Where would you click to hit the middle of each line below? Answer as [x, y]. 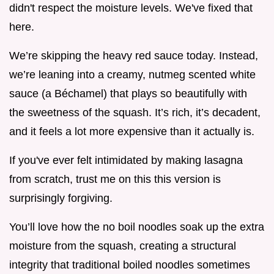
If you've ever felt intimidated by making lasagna [126, 160]
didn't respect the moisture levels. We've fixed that [131, 8]
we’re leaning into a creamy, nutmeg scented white [132, 74]
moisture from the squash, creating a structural [123, 246]
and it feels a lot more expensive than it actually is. [132, 131]
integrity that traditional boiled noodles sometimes [130, 265]
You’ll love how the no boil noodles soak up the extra [137, 227]
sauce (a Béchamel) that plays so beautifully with [128, 93]
